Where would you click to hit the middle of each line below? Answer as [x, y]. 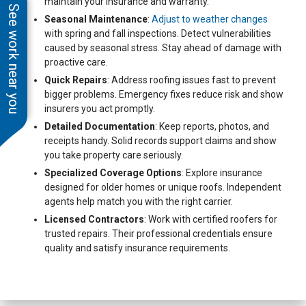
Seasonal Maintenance [96, 19]
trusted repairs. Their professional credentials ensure [158, 234]
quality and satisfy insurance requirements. [137, 248]
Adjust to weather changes [210, 19]
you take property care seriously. [114, 155]
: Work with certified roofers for [211, 220]
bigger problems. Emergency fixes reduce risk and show [164, 95]
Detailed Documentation [100, 127]
